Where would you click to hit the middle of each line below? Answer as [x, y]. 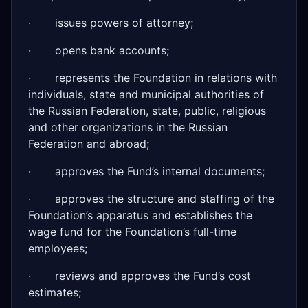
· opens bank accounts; [99, 50]
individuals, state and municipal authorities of [146, 94]
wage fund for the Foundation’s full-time [132, 232]
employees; [58, 248]
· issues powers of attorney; [111, 23]
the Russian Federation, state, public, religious [147, 111]
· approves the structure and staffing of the [151, 199]
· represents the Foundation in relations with [153, 78]
